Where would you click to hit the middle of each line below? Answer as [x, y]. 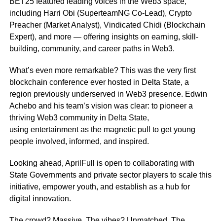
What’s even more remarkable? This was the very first [102, 70]
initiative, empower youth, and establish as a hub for [99, 187]
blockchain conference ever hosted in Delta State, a [99, 82]
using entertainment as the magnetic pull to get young [102, 129]
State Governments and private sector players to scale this [110, 175]
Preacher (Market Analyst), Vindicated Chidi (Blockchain [107, 25]
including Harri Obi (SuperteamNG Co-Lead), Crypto [100, 13]
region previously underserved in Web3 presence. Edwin [108, 94]
